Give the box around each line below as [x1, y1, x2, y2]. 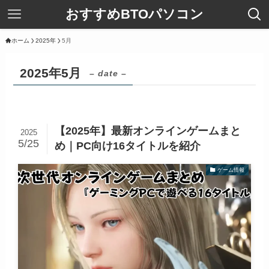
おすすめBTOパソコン [65, 7, 204, 22]
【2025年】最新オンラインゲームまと [54, 125, 241, 138]
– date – [89, 68, 127, 78]
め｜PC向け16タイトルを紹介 [54, 140, 201, 153]
